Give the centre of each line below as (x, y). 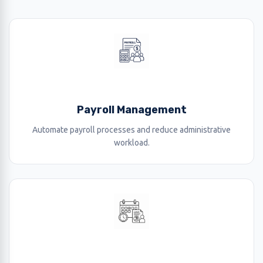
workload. (131, 143)
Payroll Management (131, 110)
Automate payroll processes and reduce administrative (131, 130)
